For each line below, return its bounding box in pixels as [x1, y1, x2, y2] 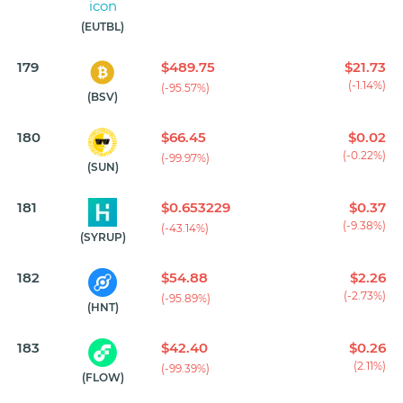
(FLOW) [81, 371, 124, 385]
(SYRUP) [79, 230, 126, 245]
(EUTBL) [81, 20, 124, 34]
